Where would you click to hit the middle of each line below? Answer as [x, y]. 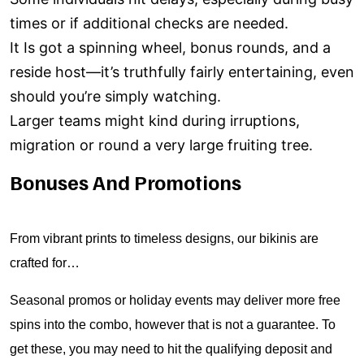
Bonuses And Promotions [126, 182]
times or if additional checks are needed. [149, 23]
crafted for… [45, 263]
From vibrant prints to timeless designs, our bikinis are [164, 238]
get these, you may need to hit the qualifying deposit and [171, 349]
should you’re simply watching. [115, 96]
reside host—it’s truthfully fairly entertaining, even [182, 72]
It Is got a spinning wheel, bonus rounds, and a [170, 48]
